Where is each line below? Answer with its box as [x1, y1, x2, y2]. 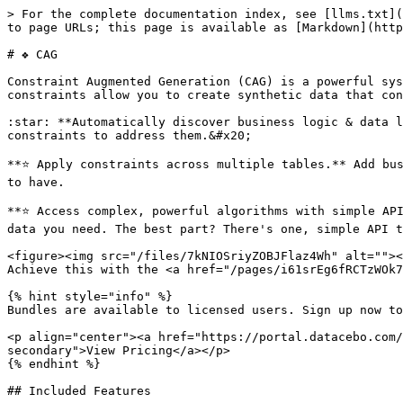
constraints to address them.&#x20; [7, 129, 252, 142]
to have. [7, 175, 65, 189]
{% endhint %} [7, 357, 101, 371]
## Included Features [7, 384, 151, 398]
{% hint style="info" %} [7, 290, 173, 303]
